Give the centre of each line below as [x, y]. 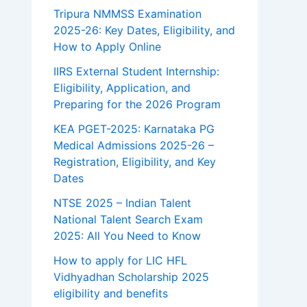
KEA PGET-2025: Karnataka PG [134, 129]
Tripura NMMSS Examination [127, 14]
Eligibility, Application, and [122, 88]
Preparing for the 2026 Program [137, 105]
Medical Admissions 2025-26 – [134, 146]
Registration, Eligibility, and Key [135, 162]
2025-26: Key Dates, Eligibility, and [144, 30]
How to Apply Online [107, 47]
